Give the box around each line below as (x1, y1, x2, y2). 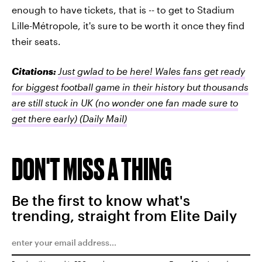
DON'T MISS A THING (12, 151, 172, 186)
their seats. (12, 36, 61, 47)
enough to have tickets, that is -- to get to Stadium (12, 4, 235, 15)
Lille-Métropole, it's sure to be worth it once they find (12, 20, 244, 31)
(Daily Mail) (77, 113, 127, 124)
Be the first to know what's (12, 192, 190, 209)
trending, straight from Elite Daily (12, 207, 237, 224)
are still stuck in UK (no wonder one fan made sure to (12, 97, 238, 108)
